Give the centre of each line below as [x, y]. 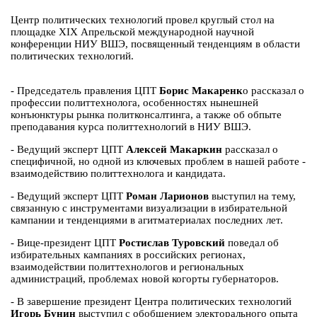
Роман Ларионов [167, 196]
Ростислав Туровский [172, 243]
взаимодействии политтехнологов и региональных [127, 267]
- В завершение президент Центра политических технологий [151, 302]
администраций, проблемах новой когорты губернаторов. [145, 279]
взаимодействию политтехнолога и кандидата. [118, 174]
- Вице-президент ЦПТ [65, 243]
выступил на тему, [252, 196]
